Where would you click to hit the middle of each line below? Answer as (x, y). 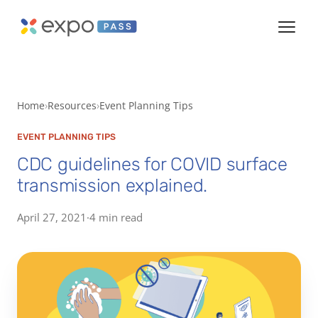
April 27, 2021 (52, 217)
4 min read (116, 217)
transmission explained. (113, 185)
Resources (72, 105)
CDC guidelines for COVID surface (152, 164)
